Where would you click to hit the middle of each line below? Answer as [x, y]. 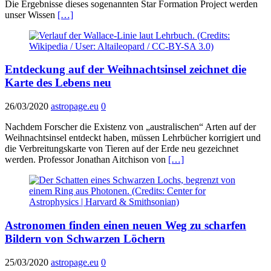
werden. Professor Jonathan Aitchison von [87, 160]
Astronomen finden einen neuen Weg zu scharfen [126, 225]
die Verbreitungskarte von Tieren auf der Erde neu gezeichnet [122, 149]
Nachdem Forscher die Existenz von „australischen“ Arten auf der [130, 127]
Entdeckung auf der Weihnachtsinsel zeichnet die [126, 70]
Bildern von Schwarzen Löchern [85, 238]
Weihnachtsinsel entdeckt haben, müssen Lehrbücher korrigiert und [133, 138]
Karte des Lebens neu [58, 83]
